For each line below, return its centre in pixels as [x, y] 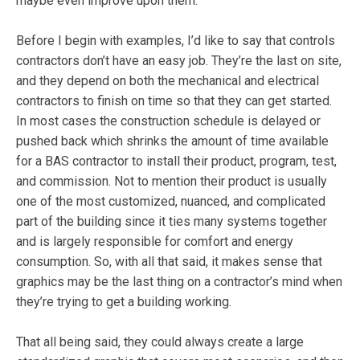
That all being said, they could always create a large [160, 342]
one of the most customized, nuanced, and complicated [171, 201]
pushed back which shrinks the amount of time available [172, 141]
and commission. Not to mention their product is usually [172, 181]
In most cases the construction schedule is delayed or [168, 121]
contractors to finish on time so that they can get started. [174, 101]
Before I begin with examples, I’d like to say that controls [176, 41]
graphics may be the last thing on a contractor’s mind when [179, 282]
